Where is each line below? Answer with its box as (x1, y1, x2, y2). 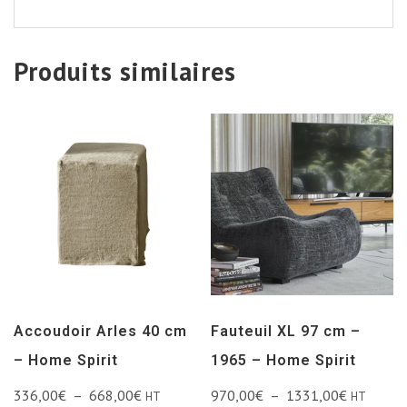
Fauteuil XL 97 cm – (211, 323, 362, 341)
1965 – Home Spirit (211, 352, 357, 370)
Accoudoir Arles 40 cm (14, 323, 187, 341)
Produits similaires (14, 54, 236, 88)
